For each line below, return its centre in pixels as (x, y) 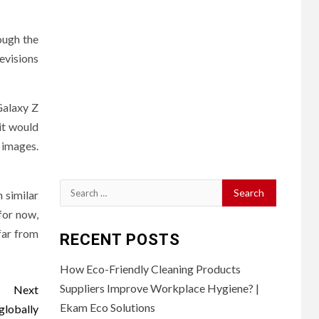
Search (77, 188)
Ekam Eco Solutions (107, 307)
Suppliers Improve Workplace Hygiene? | (159, 288)
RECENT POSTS (120, 239)
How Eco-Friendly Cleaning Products (150, 268)
